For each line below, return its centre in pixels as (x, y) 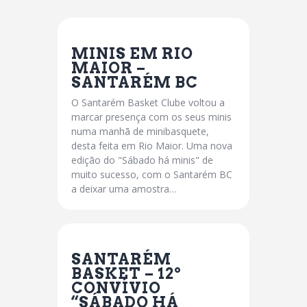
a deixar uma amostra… (124, 189)
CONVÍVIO (116, 288)
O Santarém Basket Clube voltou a (148, 103)
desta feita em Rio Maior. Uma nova (152, 146)
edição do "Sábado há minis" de (142, 160)
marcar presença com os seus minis (151, 117)
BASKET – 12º (126, 274)
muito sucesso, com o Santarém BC (152, 175)
